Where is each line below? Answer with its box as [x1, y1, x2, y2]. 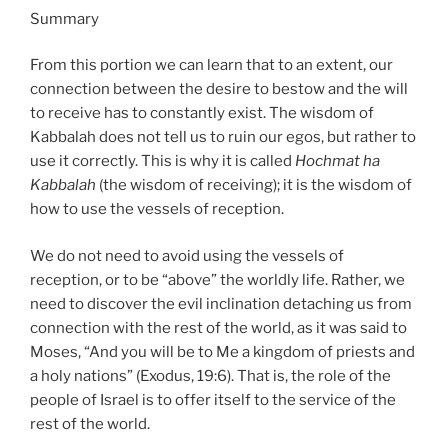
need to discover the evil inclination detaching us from [30, 294, 412, 313]
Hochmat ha [295, 152, 380, 171]
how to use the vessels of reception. [30, 200, 284, 219]
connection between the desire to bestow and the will [30, 80, 408, 99]
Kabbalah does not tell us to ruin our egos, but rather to [30, 128, 416, 147]
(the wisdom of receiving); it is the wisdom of [96, 176, 412, 195]
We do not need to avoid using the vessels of [30, 246, 344, 265]
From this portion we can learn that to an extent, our [30, 56, 393, 75]
